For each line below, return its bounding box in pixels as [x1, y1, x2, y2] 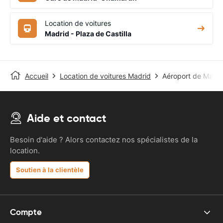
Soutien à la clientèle [16, 165, 84, 174]
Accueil [25, 71, 48, 80]
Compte [10, 207, 42, 218]
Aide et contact [27, 111, 106, 125]
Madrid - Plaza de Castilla [45, 29, 131, 38]
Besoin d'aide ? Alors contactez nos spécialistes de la [10, 134, 198, 144]
